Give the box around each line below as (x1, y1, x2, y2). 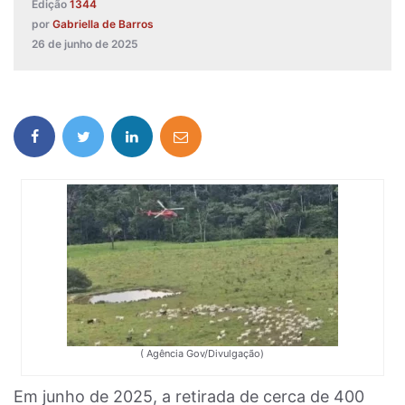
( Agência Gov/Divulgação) (140, 347, 265, 360)
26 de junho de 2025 (32, 37, 138, 51)
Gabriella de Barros (52, 17, 154, 31)
